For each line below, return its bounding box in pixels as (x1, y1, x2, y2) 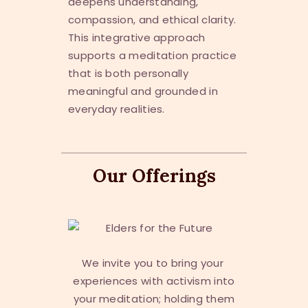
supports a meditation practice (68, 47, 237, 63)
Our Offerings (92, 164, 216, 187)
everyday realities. (68, 101, 165, 116)
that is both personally (68, 65, 188, 80)
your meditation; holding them (73, 291, 235, 307)
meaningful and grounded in (68, 83, 218, 98)
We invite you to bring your (81, 256, 227, 271)
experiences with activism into (73, 274, 235, 289)
